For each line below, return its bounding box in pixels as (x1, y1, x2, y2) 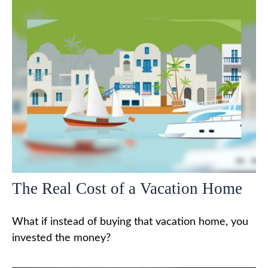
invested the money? (12, 232, 111, 243)
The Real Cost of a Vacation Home (12, 179, 242, 197)
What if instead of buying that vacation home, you (12, 216, 248, 227)
